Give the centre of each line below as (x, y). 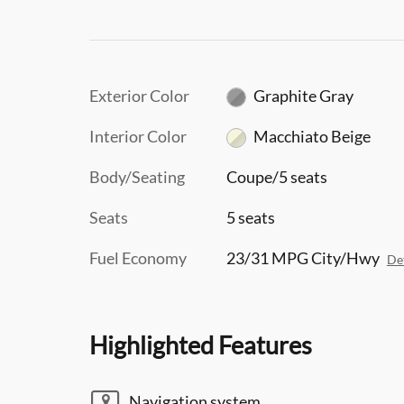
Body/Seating (137, 176)
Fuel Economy (138, 257)
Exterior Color (139, 95)
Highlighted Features (201, 344)
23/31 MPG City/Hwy (303, 257)
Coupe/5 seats (276, 176)
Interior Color (138, 136)
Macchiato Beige (312, 136)
